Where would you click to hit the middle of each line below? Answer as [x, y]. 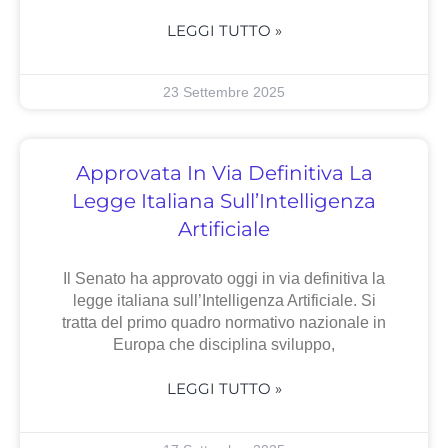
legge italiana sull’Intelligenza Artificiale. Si [224, 301]
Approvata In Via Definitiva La [224, 173]
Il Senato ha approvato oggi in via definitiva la [224, 279]
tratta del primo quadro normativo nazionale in [224, 323]
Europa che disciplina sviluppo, [224, 345]
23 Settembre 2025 [224, 92]
